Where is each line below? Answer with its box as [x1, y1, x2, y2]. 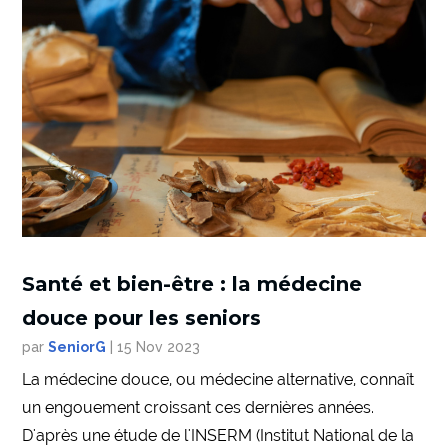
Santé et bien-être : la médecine [22, 271, 363, 296]
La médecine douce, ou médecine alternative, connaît [22, 369, 415, 389]
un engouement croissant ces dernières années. [22, 397, 375, 417]
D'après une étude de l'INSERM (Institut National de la [22, 425, 415, 445]
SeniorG [48, 338, 107, 355]
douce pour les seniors [22, 305, 262, 330]
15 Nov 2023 [117, 338, 201, 355]
